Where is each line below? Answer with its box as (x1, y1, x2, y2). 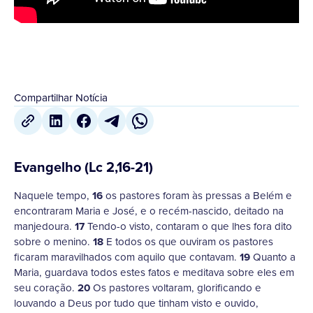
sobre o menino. (14, 234, 93, 250)
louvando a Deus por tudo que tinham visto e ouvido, (14, 296, 259, 312)
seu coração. (14, 280, 78, 296)
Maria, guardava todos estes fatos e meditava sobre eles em (14, 265, 294, 281)
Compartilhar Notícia (14, 90, 108, 106)
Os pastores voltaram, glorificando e (90, 280, 261, 296)
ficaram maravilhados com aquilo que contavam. (14, 249, 240, 265)
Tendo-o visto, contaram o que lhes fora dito (85, 219, 292, 235)
